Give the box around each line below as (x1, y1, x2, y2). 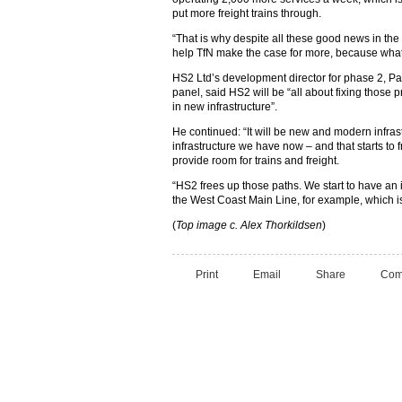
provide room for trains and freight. (172, 154, 339, 167)
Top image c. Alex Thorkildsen (176, 219, 322, 232)
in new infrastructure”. (172, 100, 277, 113)
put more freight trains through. (172, 7, 321, 20)
